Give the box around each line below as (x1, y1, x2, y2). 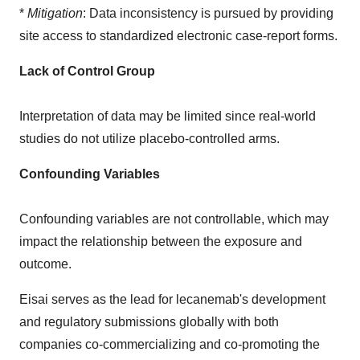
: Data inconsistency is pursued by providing (83, 6, 333, 21)
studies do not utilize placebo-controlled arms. (19, 132, 280, 146)
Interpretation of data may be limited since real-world (19, 109, 316, 124)
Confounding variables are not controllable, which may (19, 212, 329, 227)
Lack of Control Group (19, 64, 155, 79)
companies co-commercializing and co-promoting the (19, 337, 320, 352)
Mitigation (27, 6, 83, 21)
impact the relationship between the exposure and (19, 235, 302, 249)
